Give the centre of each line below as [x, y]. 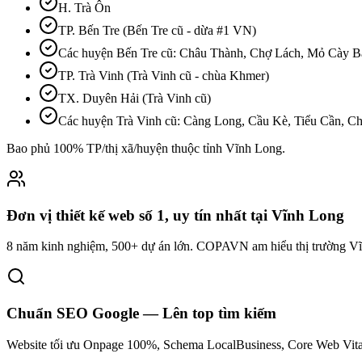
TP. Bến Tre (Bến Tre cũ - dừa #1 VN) [157, 30]
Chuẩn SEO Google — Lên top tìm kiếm [141, 314]
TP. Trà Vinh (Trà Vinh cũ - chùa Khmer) [164, 76]
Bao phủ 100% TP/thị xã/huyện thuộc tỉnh [116, 148]
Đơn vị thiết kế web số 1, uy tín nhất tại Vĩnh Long [175, 215]
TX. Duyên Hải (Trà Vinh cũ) [135, 98]
